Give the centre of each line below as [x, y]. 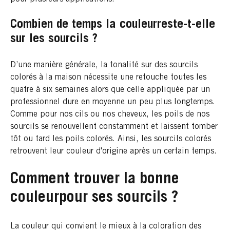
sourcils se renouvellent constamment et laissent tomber [114, 127]
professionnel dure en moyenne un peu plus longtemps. [113, 102]
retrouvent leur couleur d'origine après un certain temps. [113, 152]
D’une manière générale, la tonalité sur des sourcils [104, 65]
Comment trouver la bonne [95, 180]
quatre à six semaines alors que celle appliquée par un [110, 90]
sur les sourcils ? [54, 40]
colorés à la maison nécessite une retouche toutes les [108, 78]
